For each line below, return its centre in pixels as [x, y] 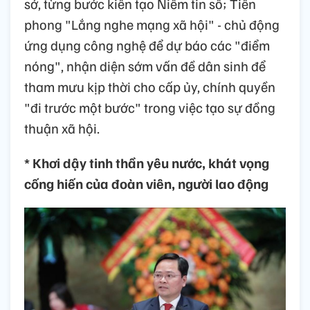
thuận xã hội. [62, 128]
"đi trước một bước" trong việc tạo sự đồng [150, 108]
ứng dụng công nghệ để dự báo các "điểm [147, 45]
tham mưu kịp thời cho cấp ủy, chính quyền [150, 87]
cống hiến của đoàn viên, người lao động [146, 184]
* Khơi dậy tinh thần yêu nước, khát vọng [147, 163]
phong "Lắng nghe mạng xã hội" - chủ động [152, 25]
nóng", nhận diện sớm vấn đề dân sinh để [145, 66]
